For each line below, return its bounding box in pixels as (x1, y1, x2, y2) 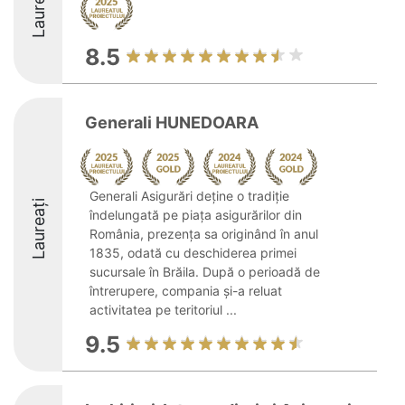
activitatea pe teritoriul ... (89, 302, 237, 317)
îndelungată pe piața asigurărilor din (89, 207, 302, 222)
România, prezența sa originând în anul (89, 226, 318, 241)
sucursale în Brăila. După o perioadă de (89, 264, 320, 279)
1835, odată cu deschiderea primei (89, 245, 297, 260)
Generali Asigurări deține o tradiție (89, 188, 289, 203)
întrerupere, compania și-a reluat (89, 283, 282, 298)
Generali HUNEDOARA (85, 113, 259, 132)
